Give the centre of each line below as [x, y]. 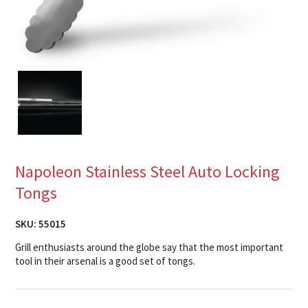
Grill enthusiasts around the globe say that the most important [150, 247]
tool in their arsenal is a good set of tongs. [106, 261]
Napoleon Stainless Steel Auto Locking [148, 171]
